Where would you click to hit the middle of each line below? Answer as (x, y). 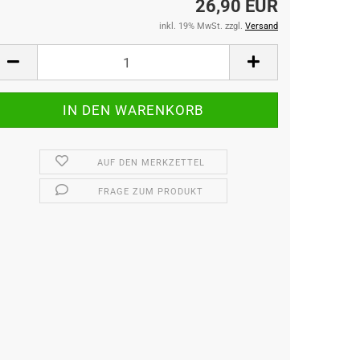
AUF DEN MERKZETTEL (151, 163)
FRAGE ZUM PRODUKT (151, 192)
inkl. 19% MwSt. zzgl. (202, 26)
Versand (262, 26)
